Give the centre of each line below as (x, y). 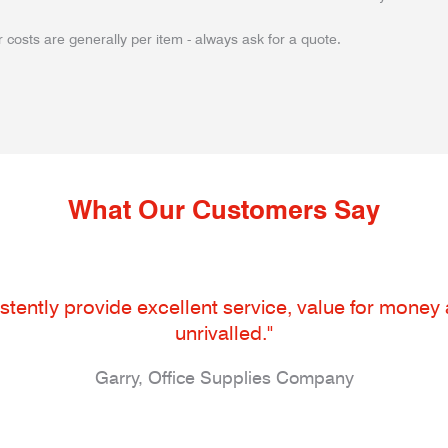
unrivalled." (224, 333)
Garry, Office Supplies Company (224, 377)
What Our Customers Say (224, 209)
